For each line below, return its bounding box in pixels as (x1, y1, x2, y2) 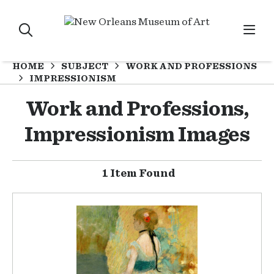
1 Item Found (102, 168, 176, 179)
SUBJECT (61, 61, 108, 71)
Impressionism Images (24, 124, 250, 146)
